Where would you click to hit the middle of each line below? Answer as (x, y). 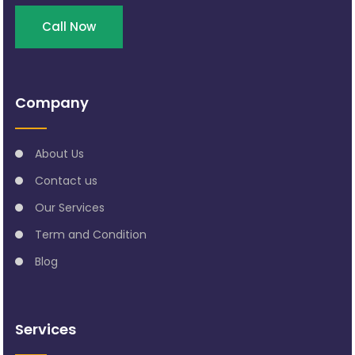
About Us (60, 153)
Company (52, 102)
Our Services (70, 207)
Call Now (69, 26)
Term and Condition (91, 234)
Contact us (67, 180)
